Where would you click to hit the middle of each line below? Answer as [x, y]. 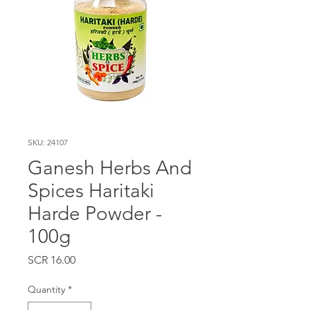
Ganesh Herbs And [110, 167]
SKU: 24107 [48, 142]
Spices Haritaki [91, 190]
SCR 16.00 [52, 259]
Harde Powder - [95, 213]
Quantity [46, 289]
